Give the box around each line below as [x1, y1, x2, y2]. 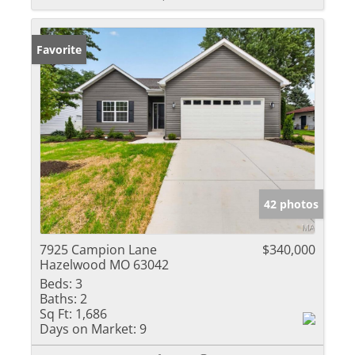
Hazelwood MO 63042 [40, 256, 169, 274]
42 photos [264, 197, 319, 212]
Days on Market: [40, 320, 136, 338]
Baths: [40, 290, 77, 308]
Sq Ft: [40, 305, 72, 323]
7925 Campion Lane [40, 241, 157, 259]
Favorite [36, 42, 82, 58]
